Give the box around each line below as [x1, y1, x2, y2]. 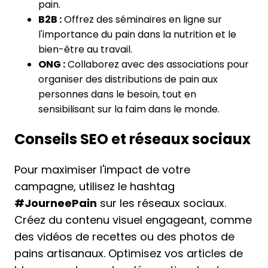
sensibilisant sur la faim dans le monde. [38, 102, 220, 116]
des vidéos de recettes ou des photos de [14, 229, 234, 244]
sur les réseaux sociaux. [97, 195, 226, 211]
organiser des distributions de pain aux [38, 72, 218, 86]
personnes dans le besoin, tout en [38, 87, 196, 101]
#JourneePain [14, 195, 97, 211]
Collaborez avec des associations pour [65, 57, 249, 71]
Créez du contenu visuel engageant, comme [14, 212, 252, 227]
